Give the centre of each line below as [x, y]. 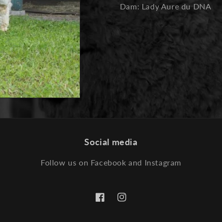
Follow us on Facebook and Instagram [111, 162]
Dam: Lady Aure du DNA [166, 6]
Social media [111, 142]
